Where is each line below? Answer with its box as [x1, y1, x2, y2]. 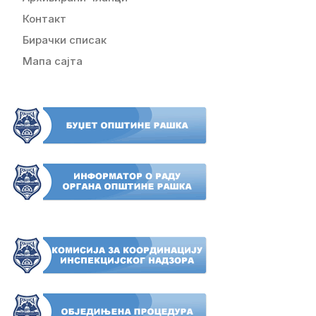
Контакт [23, 11, 66, 25]
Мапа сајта [23, 54, 83, 68]
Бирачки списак [23, 32, 107, 47]
